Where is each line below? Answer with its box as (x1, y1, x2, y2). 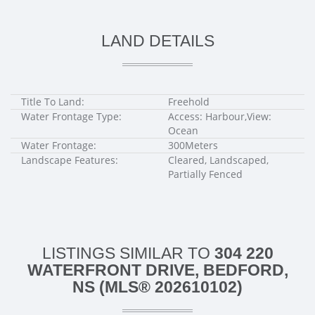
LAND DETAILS (101, 32, 214, 51)
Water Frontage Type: (21, 110, 122, 124)
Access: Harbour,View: (168, 110, 271, 124)
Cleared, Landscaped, (168, 153, 269, 167)
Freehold (168, 95, 210, 109)
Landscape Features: (21, 153, 118, 167)
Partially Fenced (168, 167, 243, 181)
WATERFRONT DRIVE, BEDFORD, (27, 261, 288, 280)
